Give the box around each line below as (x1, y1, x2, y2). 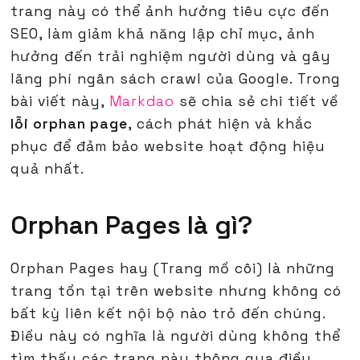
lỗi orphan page (10, 115, 129, 133)
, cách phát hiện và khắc (128, 115, 313, 133)
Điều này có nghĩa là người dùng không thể (10, 327, 342, 346)
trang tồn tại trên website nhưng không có (10, 282, 342, 301)
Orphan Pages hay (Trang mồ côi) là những (10, 260, 336, 278)
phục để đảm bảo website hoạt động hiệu (10, 137, 326, 156)
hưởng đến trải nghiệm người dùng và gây (10, 47, 332, 66)
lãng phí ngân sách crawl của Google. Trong (10, 70, 342, 88)
